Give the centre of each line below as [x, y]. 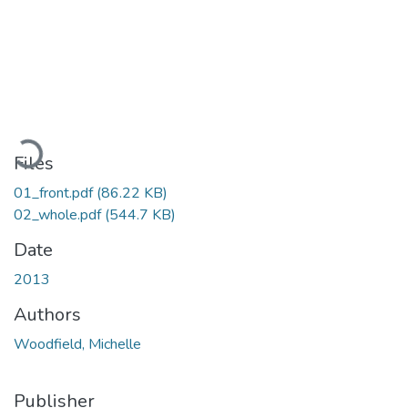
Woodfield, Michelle [77, 344]
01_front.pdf [55, 193]
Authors [47, 314]
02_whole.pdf [59, 214]
